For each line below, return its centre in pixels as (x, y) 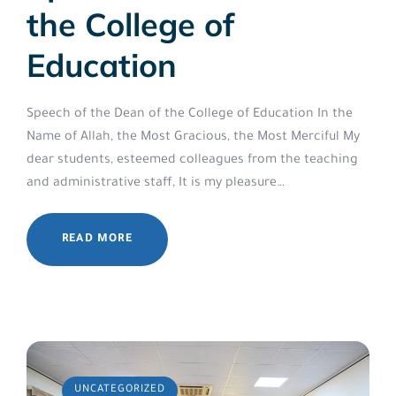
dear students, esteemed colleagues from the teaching (192, 161)
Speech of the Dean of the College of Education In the (190, 115)
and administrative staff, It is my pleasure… (156, 184)
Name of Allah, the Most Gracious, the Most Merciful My (193, 138)
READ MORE (97, 240)
